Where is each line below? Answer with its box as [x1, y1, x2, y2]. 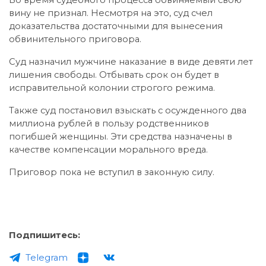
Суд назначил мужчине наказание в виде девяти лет [9, 56, 253, 67]
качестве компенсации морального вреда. [9, 144, 208, 155]
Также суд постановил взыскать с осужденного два [9, 104, 246, 116]
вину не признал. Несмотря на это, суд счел [9, 7, 213, 18]
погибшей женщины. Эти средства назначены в [9, 131, 232, 142]
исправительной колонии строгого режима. [9, 82, 215, 93]
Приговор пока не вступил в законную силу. [9, 166, 214, 178]
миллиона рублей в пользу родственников [9, 118, 209, 129]
